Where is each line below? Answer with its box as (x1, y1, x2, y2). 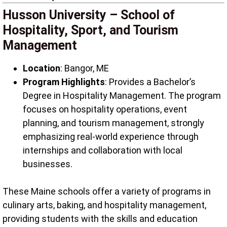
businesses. (23, 158, 72, 169)
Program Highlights (23, 76, 105, 87)
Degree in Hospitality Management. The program (23, 90, 221, 101)
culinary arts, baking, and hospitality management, (3, 199, 206, 210)
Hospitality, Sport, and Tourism (3, 22, 178, 37)
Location (23, 62, 60, 73)
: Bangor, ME (60, 62, 109, 73)
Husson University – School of (3, 7, 175, 22)
